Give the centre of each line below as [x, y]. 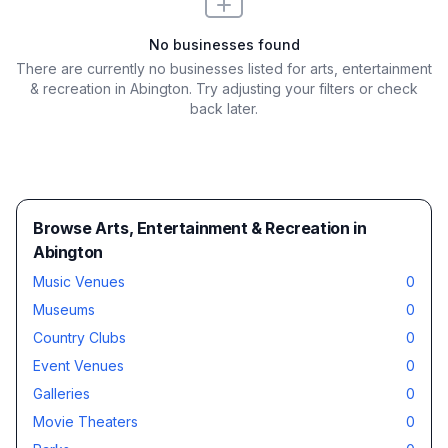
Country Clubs [79, 337]
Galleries [61, 393]
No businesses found [224, 44]
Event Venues [78, 365]
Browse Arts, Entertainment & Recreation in [200, 228]
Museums [64, 309]
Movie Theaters [85, 421]
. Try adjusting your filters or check [303, 88]
